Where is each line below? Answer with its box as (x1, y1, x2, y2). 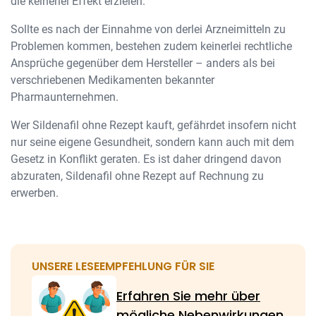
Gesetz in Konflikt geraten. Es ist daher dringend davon (11, 152, 281, 166)
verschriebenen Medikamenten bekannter (11, 73, 214, 87)
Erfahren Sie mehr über (116, 287, 260, 305)
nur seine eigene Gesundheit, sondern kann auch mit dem (11, 135, 294, 149)
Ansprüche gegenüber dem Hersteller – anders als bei (11, 56, 275, 70)
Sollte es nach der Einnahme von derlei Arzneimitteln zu (11, 23, 286, 36)
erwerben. (11, 186, 59, 200)
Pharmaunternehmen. (11, 90, 119, 104)
